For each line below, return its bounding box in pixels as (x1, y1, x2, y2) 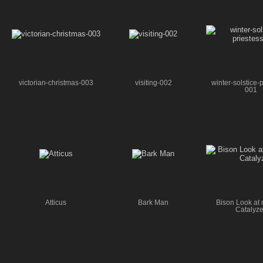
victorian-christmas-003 (18, 79, 93, 86)
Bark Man (138, 198, 168, 206)
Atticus (45, 198, 66, 206)
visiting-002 (134, 79, 172, 86)
